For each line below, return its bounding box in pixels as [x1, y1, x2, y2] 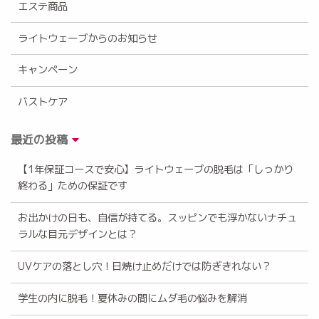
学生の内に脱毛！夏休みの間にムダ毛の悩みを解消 [18, 291, 248, 306]
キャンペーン [18, 63, 78, 78]
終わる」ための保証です [18, 179, 128, 194]
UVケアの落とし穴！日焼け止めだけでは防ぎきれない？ [18, 259, 272, 274]
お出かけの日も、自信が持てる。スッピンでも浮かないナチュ [18, 211, 298, 226]
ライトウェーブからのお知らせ [18, 31, 158, 46]
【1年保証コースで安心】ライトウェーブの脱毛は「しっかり [18, 162, 294, 177]
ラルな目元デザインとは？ [18, 227, 138, 242]
